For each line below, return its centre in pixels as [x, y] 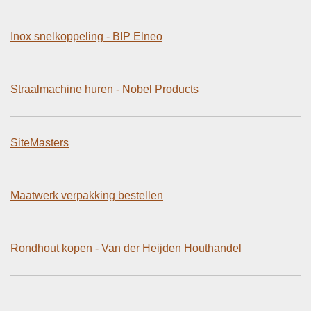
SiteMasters [40, 142]
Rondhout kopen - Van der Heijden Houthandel [126, 248]
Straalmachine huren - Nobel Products [104, 89]
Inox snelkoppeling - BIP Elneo [86, 36]
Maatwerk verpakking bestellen [87, 195]
